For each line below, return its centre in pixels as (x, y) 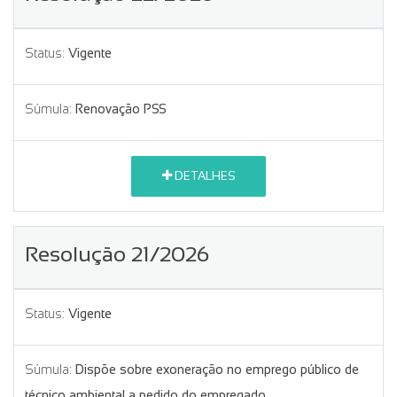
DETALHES (203, 176)
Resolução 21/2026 (117, 253)
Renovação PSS (121, 109)
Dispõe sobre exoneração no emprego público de (217, 369)
